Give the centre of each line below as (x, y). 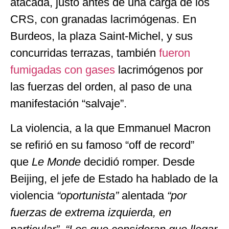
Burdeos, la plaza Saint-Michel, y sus (101, 36)
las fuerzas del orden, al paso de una (101, 87)
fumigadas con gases (63, 70)
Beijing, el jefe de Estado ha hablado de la (114, 178)
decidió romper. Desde (139, 162)
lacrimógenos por (159, 70)
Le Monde (58, 162)
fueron (175, 53)
